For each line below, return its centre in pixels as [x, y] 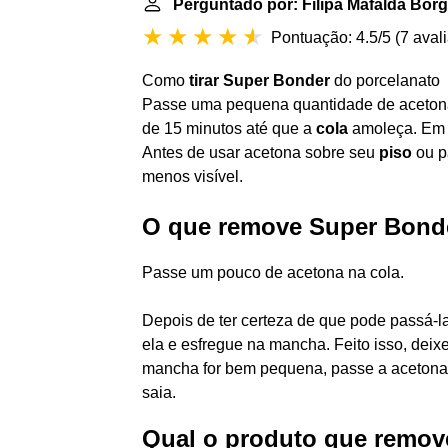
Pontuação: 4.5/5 [331, 37]
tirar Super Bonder [259, 80]
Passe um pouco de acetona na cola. [273, 272]
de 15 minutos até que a [229, 128]
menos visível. [192, 176]
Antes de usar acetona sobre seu [260, 152]
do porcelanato [385, 80]
